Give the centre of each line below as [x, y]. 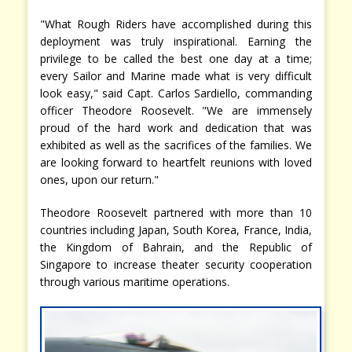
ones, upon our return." [99, 179]
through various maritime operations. [136, 281]
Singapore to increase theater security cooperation [176, 264]
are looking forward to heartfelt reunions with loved [176, 162]
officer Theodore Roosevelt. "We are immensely [176, 110]
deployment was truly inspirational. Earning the [176, 41]
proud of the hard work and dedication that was [176, 127]
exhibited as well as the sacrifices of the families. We [176, 145]
